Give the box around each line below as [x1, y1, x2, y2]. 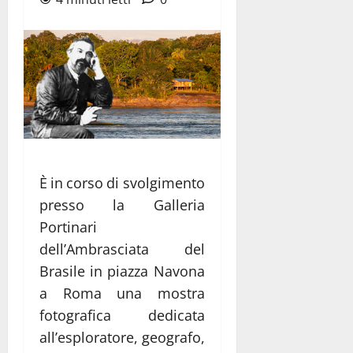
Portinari [39, 217, 97, 236]
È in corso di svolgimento [39, 173, 205, 192]
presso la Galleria [39, 195, 205, 214]
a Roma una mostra [39, 283, 205, 303]
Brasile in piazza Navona [39, 261, 205, 281]
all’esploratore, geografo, [39, 327, 205, 347]
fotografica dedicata [39, 305, 205, 325]
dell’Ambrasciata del [39, 239, 205, 258]
